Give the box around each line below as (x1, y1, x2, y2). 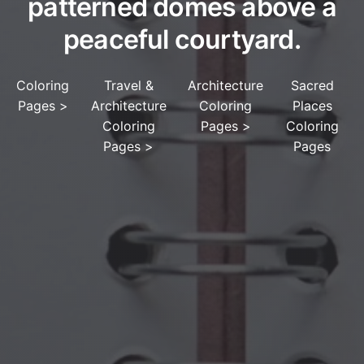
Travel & (103, 77, 154, 94)
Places (292, 97, 332, 115)
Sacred (290, 77, 334, 94)
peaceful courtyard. (63, 24, 301, 56)
